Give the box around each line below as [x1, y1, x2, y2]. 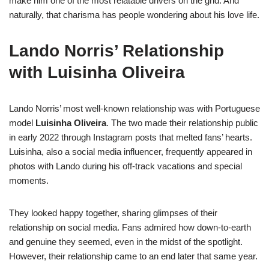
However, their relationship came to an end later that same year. [9, 251, 258, 261]
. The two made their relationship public [106, 118, 258, 128]
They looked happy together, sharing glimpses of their [9, 208, 217, 218]
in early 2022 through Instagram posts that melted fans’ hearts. [9, 132, 252, 142]
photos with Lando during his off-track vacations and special [9, 161, 242, 171]
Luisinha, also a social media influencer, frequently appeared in [9, 147, 252, 157]
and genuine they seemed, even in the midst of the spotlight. [9, 237, 243, 247]
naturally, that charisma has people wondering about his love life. [9, 10, 259, 20]
